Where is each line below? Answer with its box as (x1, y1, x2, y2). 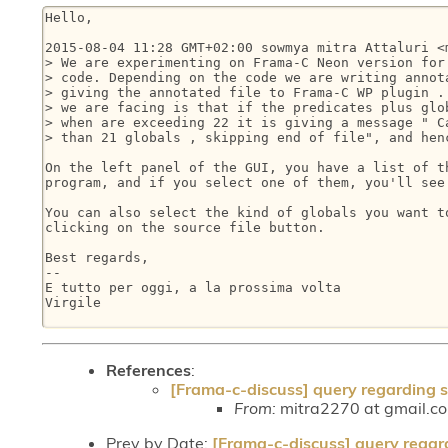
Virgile (45, 295, 101, 311)
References (106, 359, 191, 380)
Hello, (45, 10, 93, 26)
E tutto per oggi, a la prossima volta (45, 280, 341, 296)
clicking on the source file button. (45, 220, 325, 236)
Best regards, (45, 250, 149, 266)
